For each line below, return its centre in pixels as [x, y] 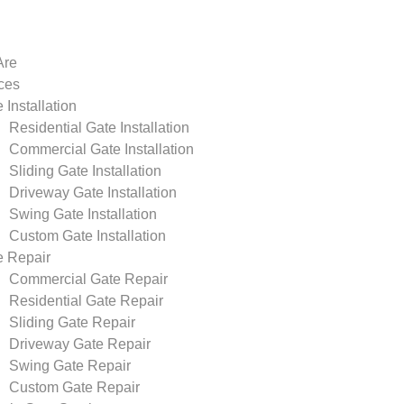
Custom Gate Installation [87, 236]
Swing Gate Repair [70, 366]
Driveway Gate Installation [93, 193]
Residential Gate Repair [86, 301]
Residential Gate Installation [99, 128]
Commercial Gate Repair [88, 279]
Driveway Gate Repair [80, 344]
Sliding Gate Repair [72, 322]
